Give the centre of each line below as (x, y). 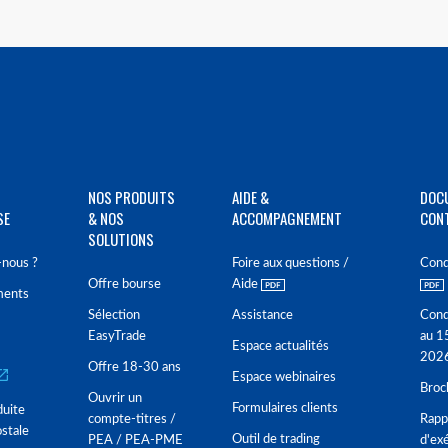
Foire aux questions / (290, 263)
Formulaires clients (285, 408)
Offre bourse (124, 284)
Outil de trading (276, 439)
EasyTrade (117, 336)
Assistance (262, 315)
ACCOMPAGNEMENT (287, 218)
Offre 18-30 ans (134, 367)
